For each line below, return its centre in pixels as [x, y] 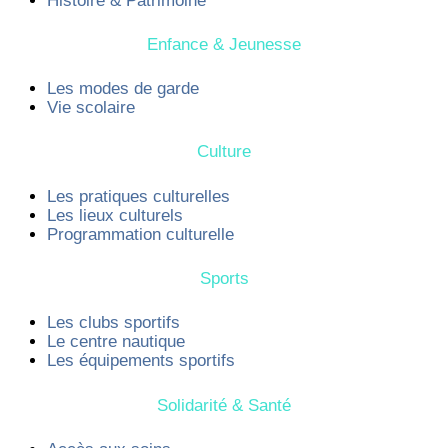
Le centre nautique [115, 342]
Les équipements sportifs [140, 361]
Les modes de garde [122, 89]
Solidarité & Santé [224, 405]
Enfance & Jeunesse [224, 44]
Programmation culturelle [140, 234]
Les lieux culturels [114, 215]
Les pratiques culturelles [138, 196]
